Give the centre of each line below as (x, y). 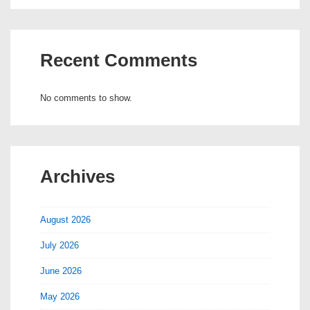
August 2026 (65, 219)
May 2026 (60, 296)
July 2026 (60, 245)
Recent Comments (119, 60)
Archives (77, 176)
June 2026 (61, 271)
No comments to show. (86, 98)
